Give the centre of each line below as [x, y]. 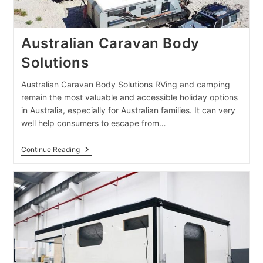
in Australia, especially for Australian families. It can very [128, 110]
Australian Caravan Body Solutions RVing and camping [125, 84]
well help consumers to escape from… [93, 123]
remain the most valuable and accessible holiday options [129, 97]
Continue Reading [50, 149]
